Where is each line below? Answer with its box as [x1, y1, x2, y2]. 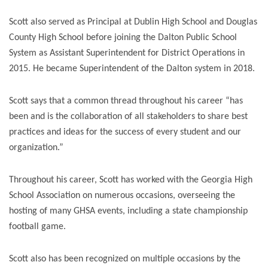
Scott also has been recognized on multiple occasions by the [9, 254, 240, 264]
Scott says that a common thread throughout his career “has [9, 96, 243, 106]
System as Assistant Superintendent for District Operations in [9, 48, 245, 58]
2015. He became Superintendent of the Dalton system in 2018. [9, 64, 255, 74]
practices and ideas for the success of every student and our [9, 127, 241, 137]
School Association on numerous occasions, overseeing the [9, 191, 235, 200]
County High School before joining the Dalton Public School [9, 33, 237, 42]
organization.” [9, 143, 63, 153]
